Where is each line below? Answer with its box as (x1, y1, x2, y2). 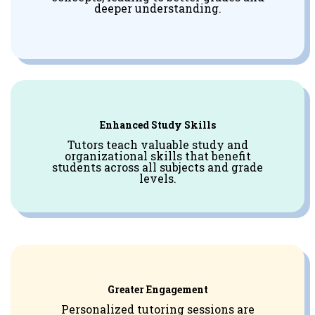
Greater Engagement (107, 282, 208, 296)
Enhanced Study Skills (99, 117, 216, 131)
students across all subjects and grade (52, 159, 263, 174)
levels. (139, 170, 176, 186)
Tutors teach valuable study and (67, 136, 248, 152)
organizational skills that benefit (64, 148, 251, 163)
